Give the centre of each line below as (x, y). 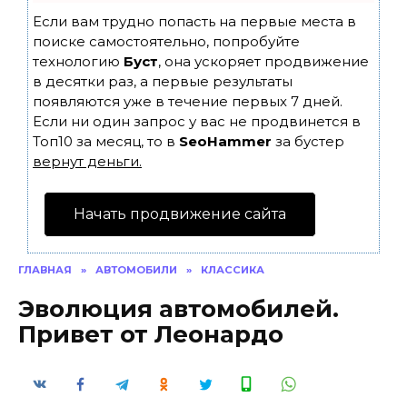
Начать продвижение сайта (180, 214)
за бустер (308, 141)
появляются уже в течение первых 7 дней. (188, 101)
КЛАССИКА (233, 270)
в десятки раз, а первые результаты (163, 81)
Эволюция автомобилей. (179, 308)
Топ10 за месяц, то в (106, 141)
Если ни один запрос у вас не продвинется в (197, 121)
